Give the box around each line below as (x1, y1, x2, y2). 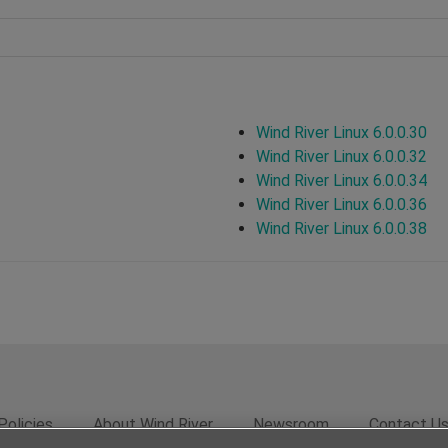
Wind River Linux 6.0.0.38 (256, 218, 427, 238)
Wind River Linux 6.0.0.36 (256, 194, 427, 214)
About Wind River (93, 414, 213, 434)
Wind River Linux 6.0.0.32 (256, 146, 427, 166)
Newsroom (253, 414, 329, 434)
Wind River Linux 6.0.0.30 (256, 122, 427, 142)
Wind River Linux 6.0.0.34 (256, 170, 427, 190)
